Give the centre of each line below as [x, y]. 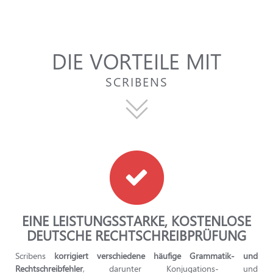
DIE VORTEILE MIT [136, 61]
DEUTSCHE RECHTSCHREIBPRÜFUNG [136, 235]
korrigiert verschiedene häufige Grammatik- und [156, 256]
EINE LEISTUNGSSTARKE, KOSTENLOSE [136, 221]
